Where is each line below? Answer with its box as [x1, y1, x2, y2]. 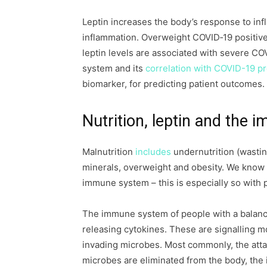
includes [135, 146, 171, 157]
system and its [82, 63, 145, 74]
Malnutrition [82, 146, 135, 157]
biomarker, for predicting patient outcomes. [82, 78, 265, 89]
